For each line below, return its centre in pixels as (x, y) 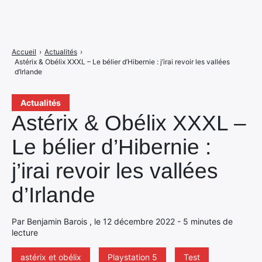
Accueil (24, 52)
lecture (25, 232)
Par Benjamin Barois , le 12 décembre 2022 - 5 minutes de (122, 221)
